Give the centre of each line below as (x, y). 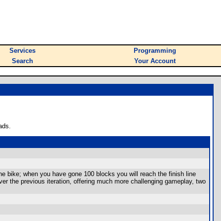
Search (22, 61)
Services (22, 51)
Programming (155, 51)
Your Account (155, 61)
